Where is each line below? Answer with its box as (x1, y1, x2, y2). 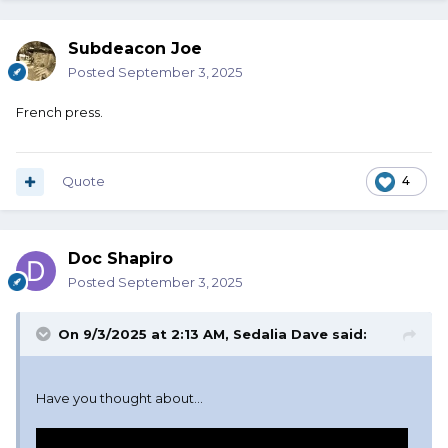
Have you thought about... (36, 390, 203, 407)
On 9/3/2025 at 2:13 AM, (58, 326, 233, 343)
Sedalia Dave (233, 326, 328, 343)
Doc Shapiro (68, 249, 173, 269)
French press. (16, 104, 103, 121)
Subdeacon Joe (68, 39, 202, 59)
